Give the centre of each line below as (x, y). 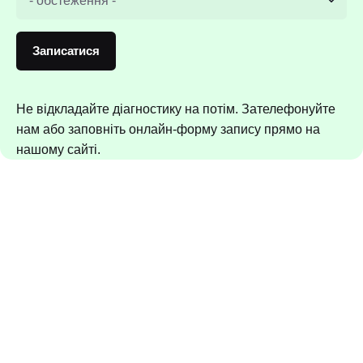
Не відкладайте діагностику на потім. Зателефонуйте (176, 109)
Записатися (66, 51)
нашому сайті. (58, 150)
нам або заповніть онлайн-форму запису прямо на (168, 130)
